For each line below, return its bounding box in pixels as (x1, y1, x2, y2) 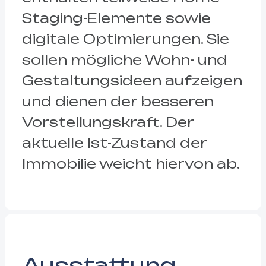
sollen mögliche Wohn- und (21, 52, 227, 68)
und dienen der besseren (21, 93, 214, 110)
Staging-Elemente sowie (21, 10, 211, 27)
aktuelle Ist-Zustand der (21, 135, 207, 151)
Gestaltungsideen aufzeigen (21, 72, 242, 89)
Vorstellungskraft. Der (21, 114, 194, 131)
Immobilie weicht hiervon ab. (21, 156, 240, 172)
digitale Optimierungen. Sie (21, 31, 229, 47)
